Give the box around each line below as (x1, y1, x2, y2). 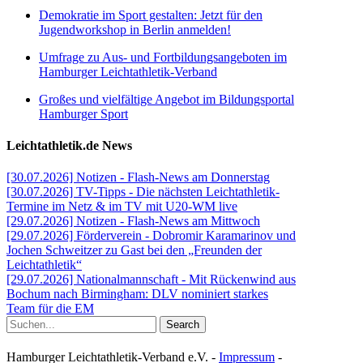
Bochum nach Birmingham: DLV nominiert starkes (6, 287, 268, 301)
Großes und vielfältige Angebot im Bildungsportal (39, 92, 294, 106)
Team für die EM (6, 301, 94, 316)
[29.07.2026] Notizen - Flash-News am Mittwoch (6, 214, 260, 228)
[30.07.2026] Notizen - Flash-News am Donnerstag (6, 170, 270, 185)
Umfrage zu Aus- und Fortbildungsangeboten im (39, 49, 287, 64)
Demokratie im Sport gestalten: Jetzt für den (39, 7, 263, 22)
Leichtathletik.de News (6, 139, 132, 153)
